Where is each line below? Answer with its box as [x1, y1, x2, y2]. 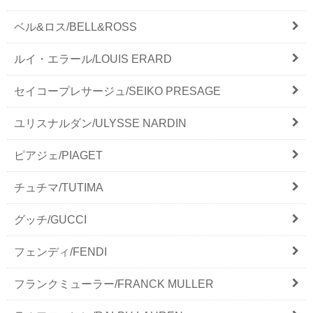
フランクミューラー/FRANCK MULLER [14, 277, 214, 290]
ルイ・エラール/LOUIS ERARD [14, 52, 172, 65]
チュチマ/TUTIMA [14, 181, 103, 194]
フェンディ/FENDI [14, 245, 107, 258]
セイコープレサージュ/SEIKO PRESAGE [14, 85, 221, 97]
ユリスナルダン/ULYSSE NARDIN [14, 117, 187, 129]
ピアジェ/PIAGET [14, 149, 103, 161]
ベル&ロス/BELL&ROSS [14, 20, 137, 33]
